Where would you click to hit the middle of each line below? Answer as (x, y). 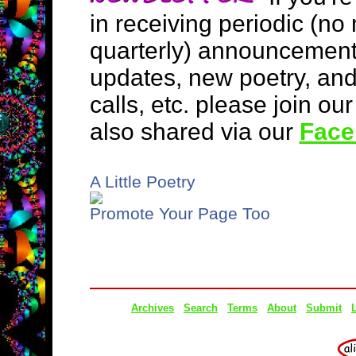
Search (201, 308)
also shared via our (194, 132)
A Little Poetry (142, 182)
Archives (153, 308)
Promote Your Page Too (180, 213)
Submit (324, 308)
